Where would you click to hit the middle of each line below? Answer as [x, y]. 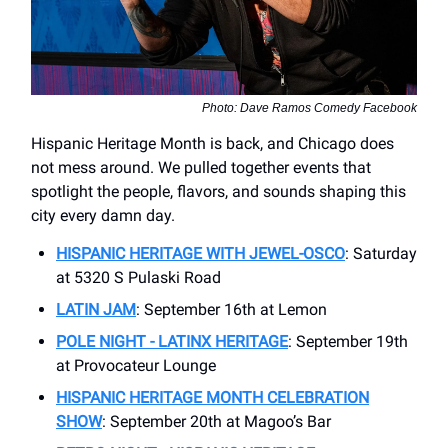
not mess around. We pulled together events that [201, 168]
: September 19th [348, 342]
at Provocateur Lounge [136, 366]
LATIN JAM [96, 310]
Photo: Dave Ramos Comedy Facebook [309, 108]
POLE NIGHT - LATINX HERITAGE [172, 342]
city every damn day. [103, 216]
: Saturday [381, 254]
